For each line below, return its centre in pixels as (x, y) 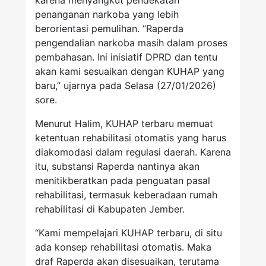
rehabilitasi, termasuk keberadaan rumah (126, 195)
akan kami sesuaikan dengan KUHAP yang (130, 72)
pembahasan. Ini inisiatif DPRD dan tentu (126, 57)
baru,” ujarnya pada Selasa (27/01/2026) (126, 86)
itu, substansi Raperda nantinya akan (117, 167)
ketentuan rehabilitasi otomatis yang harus (131, 138)
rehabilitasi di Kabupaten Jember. (110, 209)
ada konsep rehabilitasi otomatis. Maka (123, 247)
